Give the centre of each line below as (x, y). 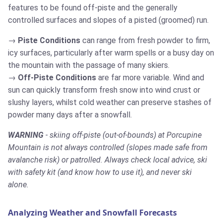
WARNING (26, 135)
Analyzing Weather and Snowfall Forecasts (92, 213)
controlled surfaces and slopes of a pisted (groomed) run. (108, 20)
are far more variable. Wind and (150, 78)
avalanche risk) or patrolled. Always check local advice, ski (108, 160)
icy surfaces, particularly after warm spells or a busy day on (111, 53)
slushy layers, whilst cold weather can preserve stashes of (110, 103)
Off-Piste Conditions (57, 78)
